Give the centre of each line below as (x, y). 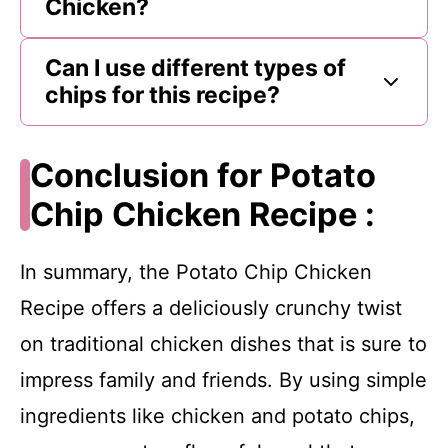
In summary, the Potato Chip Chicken (196, 271)
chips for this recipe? (162, 94)
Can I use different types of (195, 67)
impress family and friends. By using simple (223, 379)
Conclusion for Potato (202, 175)
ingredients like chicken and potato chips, (217, 415)
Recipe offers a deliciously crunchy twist (211, 307)
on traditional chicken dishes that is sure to (223, 343)
